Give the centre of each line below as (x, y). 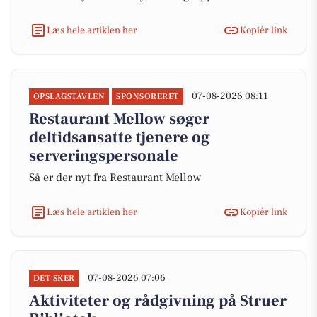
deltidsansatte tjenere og (120, 137)
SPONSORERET (148, 97)
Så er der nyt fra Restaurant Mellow (115, 178)
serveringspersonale (104, 156)
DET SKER (54, 278)
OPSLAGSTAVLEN (69, 97)
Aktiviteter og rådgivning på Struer (158, 301)
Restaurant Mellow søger (119, 119)
